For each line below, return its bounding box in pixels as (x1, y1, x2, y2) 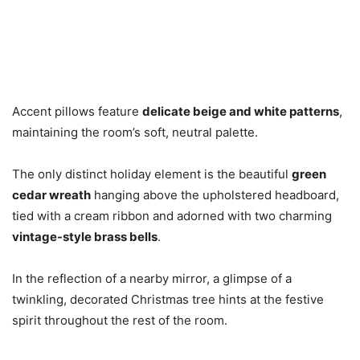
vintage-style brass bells (12, 228, 157, 244)
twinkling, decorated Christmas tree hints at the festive (12, 291, 324, 307)
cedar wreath (12, 186, 91, 202)
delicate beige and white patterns (142, 103, 339, 119)
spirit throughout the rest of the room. (12, 312, 227, 328)
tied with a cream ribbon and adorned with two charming (12, 207, 332, 223)
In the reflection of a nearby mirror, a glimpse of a (12, 270, 292, 286)
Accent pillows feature (12, 103, 142, 119)
